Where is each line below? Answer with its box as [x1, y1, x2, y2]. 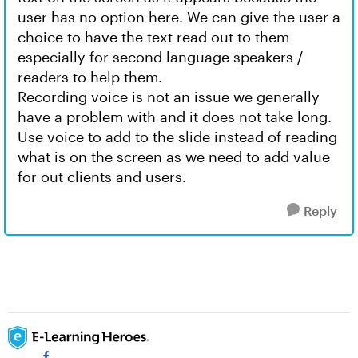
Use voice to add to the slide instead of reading [18, 128, 337, 145]
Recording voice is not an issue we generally [18, 88, 320, 105]
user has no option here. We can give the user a [18, 8, 340, 26]
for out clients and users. [18, 168, 186, 185]
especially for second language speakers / [18, 48, 303, 66]
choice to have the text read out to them [18, 28, 289, 46]
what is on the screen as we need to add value [18, 148, 330, 165]
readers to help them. [18, 68, 162, 86]
